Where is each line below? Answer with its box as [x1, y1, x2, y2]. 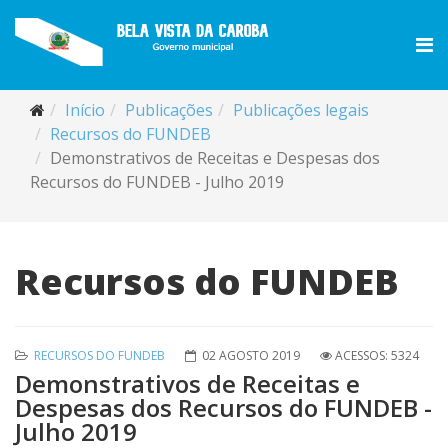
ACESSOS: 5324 [335, 347, 419, 364]
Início [65, 99, 105, 121]
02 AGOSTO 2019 [202, 347, 300, 364]
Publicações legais [233, 99, 369, 121]
